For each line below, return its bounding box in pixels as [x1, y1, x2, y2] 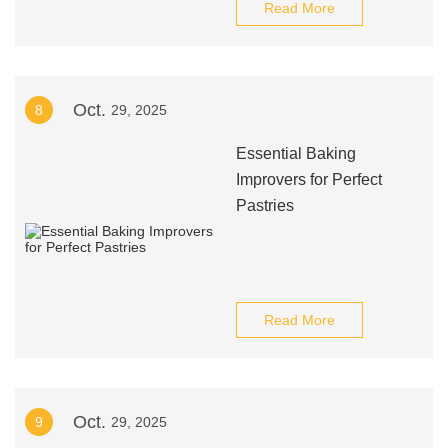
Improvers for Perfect [235, 171, 382, 188]
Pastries [235, 197, 294, 214]
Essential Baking [235, 145, 356, 162]
